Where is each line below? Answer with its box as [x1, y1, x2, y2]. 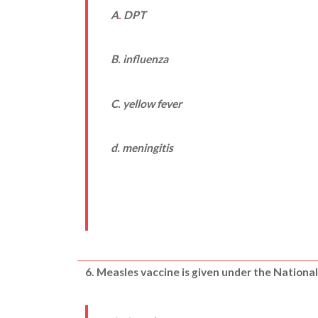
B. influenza [110, 53, 168, 66]
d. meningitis [110, 141, 173, 154]
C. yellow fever [110, 97, 182, 110]
